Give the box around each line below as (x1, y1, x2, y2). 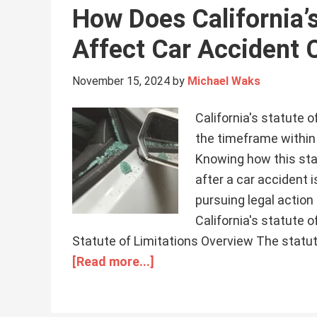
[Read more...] (72, 254, 154, 269)
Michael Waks (188, 74, 260, 88)
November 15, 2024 (72, 74, 170, 88)
